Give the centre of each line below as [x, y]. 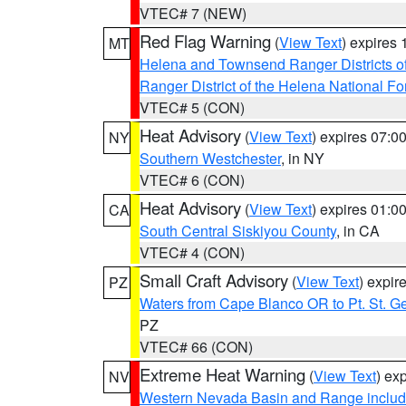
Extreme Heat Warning [222, 374]
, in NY [303, 158]
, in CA [358, 231]
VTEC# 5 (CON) [192, 107]
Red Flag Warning [205, 41]
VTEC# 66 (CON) [196, 347]
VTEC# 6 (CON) [192, 180]
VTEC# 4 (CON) [192, 252]
